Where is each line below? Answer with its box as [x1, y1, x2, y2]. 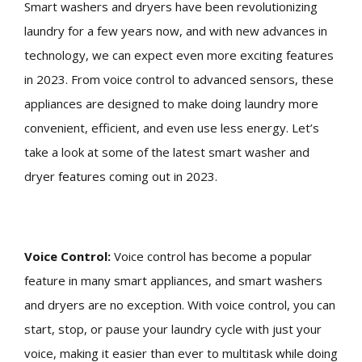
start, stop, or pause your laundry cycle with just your [24, 321, 322, 338]
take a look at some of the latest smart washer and [24, 144, 309, 161]
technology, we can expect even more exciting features [24, 47, 334, 64]
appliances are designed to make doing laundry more [24, 95, 318, 112]
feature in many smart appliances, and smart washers [24, 272, 322, 289]
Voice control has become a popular [114, 248, 312, 265]
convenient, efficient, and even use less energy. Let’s [24, 120, 319, 137]
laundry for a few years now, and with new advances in [24, 23, 327, 40]
